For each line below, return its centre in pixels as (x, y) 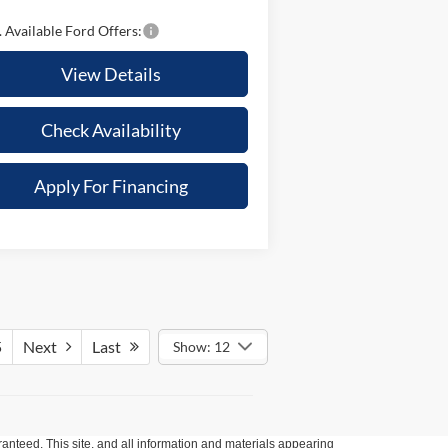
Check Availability (110, 129)
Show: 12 (201, 346)
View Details (110, 73)
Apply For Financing (110, 185)
